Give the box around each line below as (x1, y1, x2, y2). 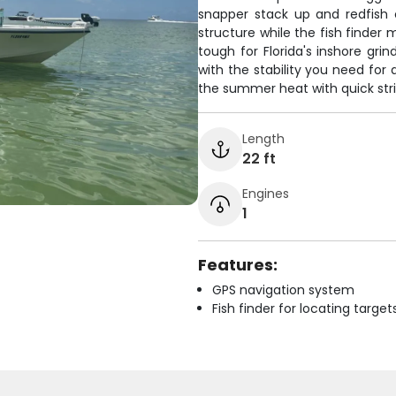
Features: (198, 254, 278, 276)
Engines (242, 184, 289, 202)
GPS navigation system (212, 281, 354, 299)
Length (242, 129, 285, 148)
